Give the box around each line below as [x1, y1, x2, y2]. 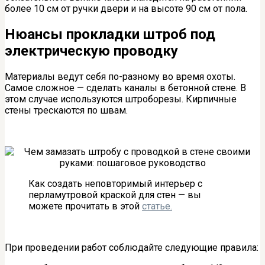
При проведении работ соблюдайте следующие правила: [5, 242, 258, 254]
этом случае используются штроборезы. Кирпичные [5, 93, 237, 105]
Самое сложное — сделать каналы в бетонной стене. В [5, 82, 246, 94]
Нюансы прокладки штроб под [5, 26, 215, 43]
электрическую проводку [5, 43, 178, 60]
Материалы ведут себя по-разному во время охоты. [5, 71, 235, 83]
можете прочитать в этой [28, 201, 142, 212]
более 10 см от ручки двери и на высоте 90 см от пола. [5, 3, 247, 15]
